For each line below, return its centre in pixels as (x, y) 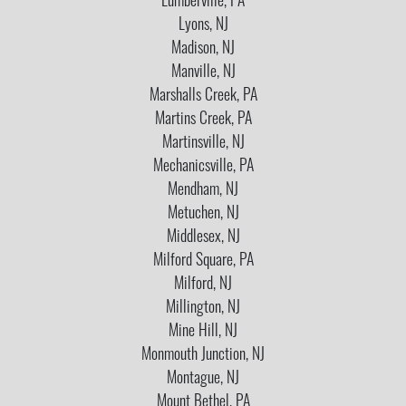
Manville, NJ (203, 72)
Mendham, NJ (203, 190)
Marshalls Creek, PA (203, 96)
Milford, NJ (203, 285)
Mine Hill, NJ (203, 332)
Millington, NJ (203, 308)
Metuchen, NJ (203, 214)
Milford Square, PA (203, 261)
